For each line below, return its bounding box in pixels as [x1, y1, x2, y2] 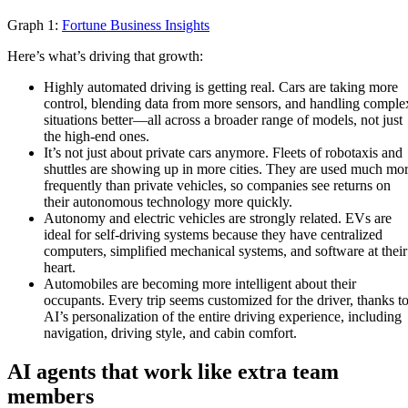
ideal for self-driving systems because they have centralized [44, 227, 382, 243]
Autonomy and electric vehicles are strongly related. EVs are [44, 210, 392, 227]
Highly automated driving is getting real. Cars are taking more [44, 79, 398, 96]
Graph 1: [7, 17, 62, 34]
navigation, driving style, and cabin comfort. [44, 325, 297, 342]
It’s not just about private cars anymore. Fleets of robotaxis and [44, 145, 403, 161]
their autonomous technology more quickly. [44, 194, 292, 210]
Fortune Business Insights [62, 17, 209, 34]
